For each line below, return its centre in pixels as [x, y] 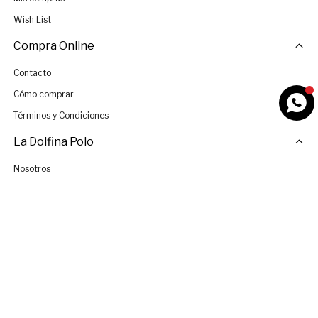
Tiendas [29, 190]
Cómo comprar [43, 94]
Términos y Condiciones [61, 116]
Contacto [32, 73]
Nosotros [32, 169]
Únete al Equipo [45, 212]
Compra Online [54, 46]
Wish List [32, 20]
